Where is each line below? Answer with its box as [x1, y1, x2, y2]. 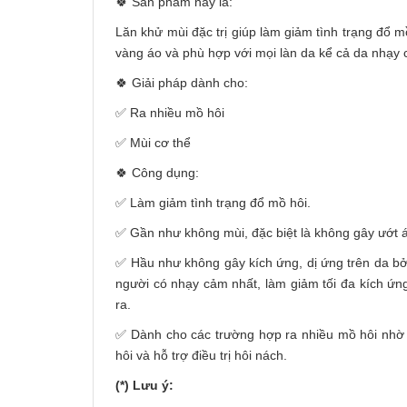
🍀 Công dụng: [115, 165, 199, 180]
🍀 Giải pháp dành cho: [115, 75, 248, 90]
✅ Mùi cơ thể [115, 135, 191, 150]
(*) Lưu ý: [115, 378, 177, 392]
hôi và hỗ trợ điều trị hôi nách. [115, 348, 287, 362]
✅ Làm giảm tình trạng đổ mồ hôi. [115, 195, 311, 210]
